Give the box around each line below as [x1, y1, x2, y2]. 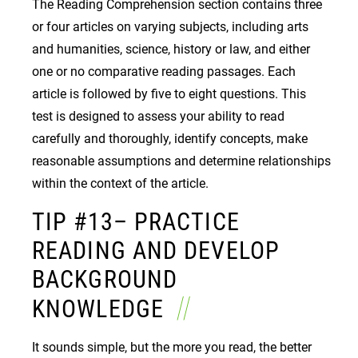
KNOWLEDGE [32, 294, 171, 323]
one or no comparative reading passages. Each [32, 63, 296, 79]
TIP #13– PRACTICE [32, 207, 240, 236]
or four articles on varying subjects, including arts [32, 18, 308, 34]
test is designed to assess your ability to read [32, 108, 284, 124]
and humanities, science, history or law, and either [32, 41, 310, 57]
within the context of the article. [32, 175, 212, 191]
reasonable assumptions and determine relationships [32, 153, 331, 169]
